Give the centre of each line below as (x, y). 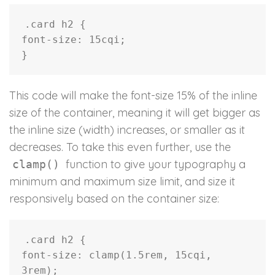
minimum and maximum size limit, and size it (122, 182)
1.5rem (144, 255)
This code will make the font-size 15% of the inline (133, 96)
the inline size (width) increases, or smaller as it (127, 130)
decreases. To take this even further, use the (120, 147)
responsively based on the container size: (114, 199)
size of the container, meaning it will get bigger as (135, 113)
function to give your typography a (154, 165)
